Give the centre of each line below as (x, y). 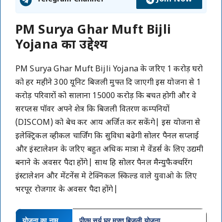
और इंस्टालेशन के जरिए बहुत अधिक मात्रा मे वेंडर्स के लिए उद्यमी (110, 150)
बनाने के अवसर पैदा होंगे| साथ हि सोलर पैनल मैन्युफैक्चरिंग (104, 163)
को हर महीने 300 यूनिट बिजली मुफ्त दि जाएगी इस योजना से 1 (108, 83)
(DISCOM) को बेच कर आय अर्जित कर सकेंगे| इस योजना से (108, 123)
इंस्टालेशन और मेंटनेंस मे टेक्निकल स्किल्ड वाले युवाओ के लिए (106, 177)
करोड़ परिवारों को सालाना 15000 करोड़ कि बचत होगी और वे (106, 96)
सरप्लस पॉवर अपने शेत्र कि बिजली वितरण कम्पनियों (93, 110)
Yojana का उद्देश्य (62, 46)
